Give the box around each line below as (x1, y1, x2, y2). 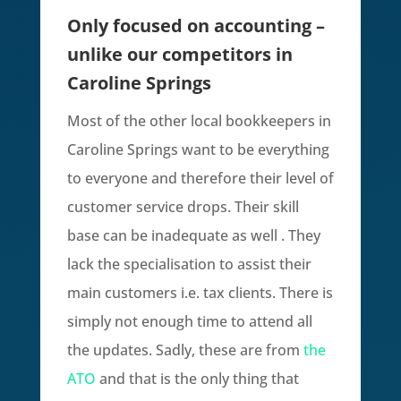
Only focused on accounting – (66, 13, 325, 38)
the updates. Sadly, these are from (66, 340, 303, 360)
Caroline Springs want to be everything (66, 140, 329, 159)
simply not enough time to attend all (66, 311, 312, 331)
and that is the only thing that (95, 369, 299, 388)
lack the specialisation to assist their (66, 254, 311, 274)
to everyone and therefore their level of (66, 168, 334, 188)
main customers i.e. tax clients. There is (66, 283, 333, 303)
